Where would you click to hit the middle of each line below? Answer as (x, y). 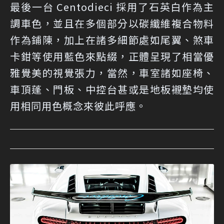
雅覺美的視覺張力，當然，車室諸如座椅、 (112, 72)
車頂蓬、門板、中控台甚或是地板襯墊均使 (112, 89)
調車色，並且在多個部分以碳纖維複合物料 (112, 23)
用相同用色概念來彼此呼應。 (78, 105)
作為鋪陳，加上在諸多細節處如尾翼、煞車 (112, 39)
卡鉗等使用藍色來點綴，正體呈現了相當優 (112, 56)
